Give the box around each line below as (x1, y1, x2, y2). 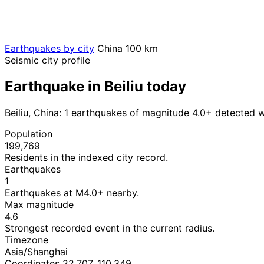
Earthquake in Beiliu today (5, 77, 186, 95)
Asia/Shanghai (5, 245, 68, 258)
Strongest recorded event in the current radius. (5, 222, 214, 234)
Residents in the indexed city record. (5, 151, 168, 163)
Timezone (5, 233, 48, 246)
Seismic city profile (5, 54, 90, 66)
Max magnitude (5, 198, 74, 210)
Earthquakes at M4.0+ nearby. (5, 186, 139, 199)
